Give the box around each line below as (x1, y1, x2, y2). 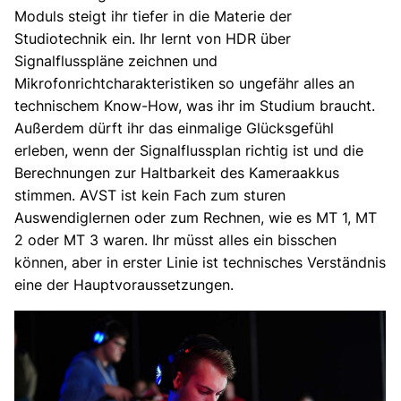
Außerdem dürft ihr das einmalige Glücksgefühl (14, 119, 334, 138)
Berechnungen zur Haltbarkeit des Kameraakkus (14, 164, 339, 183)
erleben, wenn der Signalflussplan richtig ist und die (14, 141, 363, 160)
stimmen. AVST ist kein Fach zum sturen (14, 186, 286, 205)
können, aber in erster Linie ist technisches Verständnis (14, 253, 386, 272)
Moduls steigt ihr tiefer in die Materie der (14, 7, 292, 26)
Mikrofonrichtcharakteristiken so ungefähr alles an (14, 74, 354, 93)
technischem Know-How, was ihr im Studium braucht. (14, 97, 375, 115)
